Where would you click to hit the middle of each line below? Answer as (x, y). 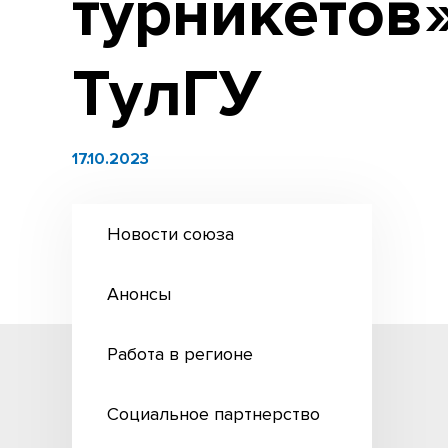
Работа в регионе (180, 354)
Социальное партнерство (213, 414)
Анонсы (139, 294)
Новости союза (170, 234)
